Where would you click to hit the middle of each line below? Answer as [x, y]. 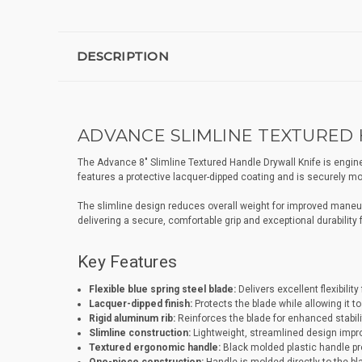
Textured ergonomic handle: [154, 348]
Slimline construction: [139, 333]
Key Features [127, 262]
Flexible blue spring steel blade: [162, 290]
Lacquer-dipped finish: [140, 304]
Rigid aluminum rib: [132, 319]
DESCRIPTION [123, 57]
